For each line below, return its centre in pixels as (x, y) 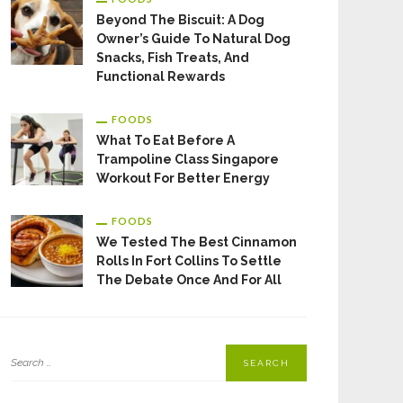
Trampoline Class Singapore (188, 159)
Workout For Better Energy (183, 178)
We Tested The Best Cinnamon (197, 242)
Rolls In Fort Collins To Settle (189, 261)
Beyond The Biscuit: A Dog (180, 20)
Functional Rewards (161, 76)
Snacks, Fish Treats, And (173, 58)
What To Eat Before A (166, 140)
